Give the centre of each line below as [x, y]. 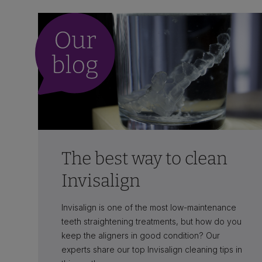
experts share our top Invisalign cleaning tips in [152, 249]
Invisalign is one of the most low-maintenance [149, 207]
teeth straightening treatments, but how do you [151, 221]
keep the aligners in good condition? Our [141, 235]
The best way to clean [144, 158]
